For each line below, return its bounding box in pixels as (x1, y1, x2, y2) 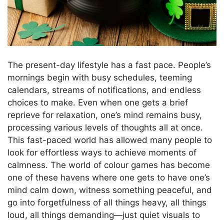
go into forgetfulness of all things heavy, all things (7, 197, 206, 207)
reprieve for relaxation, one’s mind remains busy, (7, 109, 202, 120)
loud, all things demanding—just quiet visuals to (7, 209, 200, 220)
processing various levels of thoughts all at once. (7, 122, 203, 132)
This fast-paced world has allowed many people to (7, 134, 212, 145)
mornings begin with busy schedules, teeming (7, 72, 192, 82)
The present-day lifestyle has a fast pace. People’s (7, 59, 211, 70)
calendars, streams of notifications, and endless (7, 84, 201, 95)
